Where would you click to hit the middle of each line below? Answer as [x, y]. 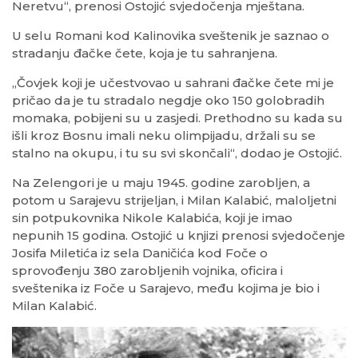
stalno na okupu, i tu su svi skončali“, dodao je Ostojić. [177, 153]
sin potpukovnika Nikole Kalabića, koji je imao [152, 218]
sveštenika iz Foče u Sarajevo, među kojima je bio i [166, 288]
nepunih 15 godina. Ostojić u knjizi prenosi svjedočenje [179, 236]
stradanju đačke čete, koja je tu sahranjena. [145, 54]
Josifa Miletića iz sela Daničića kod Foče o [140, 253]
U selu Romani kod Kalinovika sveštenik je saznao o [171, 36]
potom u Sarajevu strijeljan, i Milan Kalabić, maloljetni [174, 201]
